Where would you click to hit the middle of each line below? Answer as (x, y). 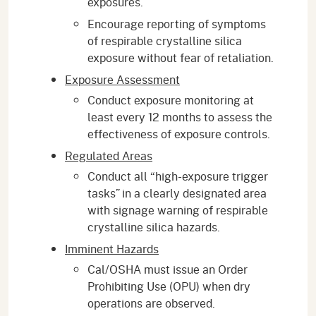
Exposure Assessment (122, 79)
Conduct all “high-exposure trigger (178, 176)
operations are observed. (151, 303)
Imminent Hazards (112, 248)
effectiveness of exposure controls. (179, 133)
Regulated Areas (109, 155)
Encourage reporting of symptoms (177, 23)
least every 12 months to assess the (180, 116)
